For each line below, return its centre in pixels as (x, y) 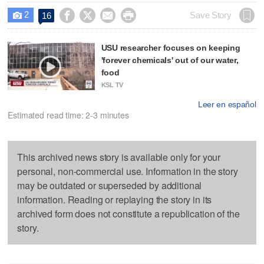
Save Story (211, 15)
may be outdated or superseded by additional (110, 186)
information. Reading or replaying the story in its (115, 200)
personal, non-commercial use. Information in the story (128, 171)
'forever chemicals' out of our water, (170, 60)
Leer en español (227, 105)
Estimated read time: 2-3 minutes (68, 115)
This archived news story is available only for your (119, 157)
